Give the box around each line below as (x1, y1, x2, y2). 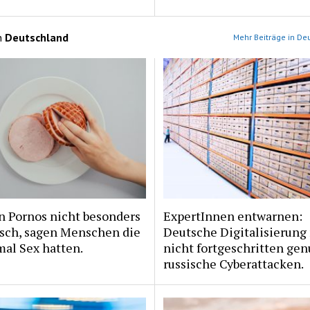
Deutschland (4, 30, 69, 44)
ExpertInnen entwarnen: (163, 207, 302, 224)
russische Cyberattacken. (163, 255, 304, 272)
